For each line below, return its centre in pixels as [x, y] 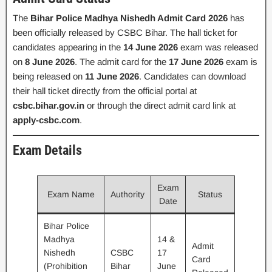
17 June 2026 [196, 61]
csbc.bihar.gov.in [49, 105]
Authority [127, 195]
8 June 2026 [50, 61]
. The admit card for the [122, 61]
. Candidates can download [192, 76]
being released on [49, 76]
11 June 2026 [112, 76]
